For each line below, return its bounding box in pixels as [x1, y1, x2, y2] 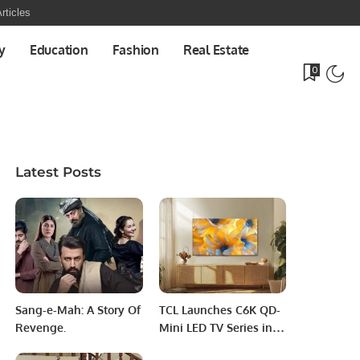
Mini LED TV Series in [158, 320, 272, 334]
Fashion [112, 42, 159, 58]
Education [29, 42, 88, 58]
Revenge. [15, 320, 67, 334]
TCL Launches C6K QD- [158, 302, 280, 317]
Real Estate [182, 42, 250, 58]
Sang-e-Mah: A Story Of [15, 302, 141, 317]
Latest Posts [15, 164, 102, 180]
